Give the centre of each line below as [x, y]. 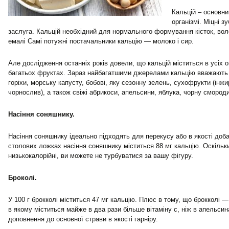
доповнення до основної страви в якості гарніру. [83, 219]
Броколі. [22, 178]
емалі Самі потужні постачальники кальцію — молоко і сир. [101, 41]
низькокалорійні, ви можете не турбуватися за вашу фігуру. [101, 156]
